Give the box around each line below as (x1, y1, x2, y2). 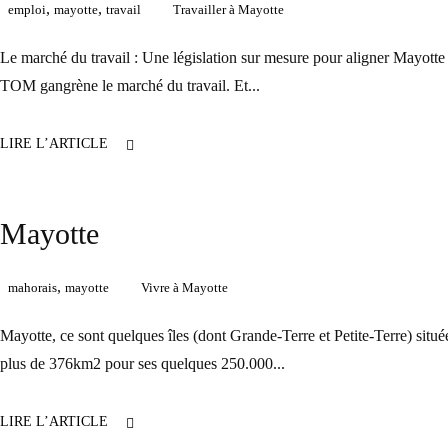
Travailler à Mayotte (173, 2, 284, 17)
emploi (8, 2, 46, 17)
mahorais (8, 280, 57, 295)
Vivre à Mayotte (141, 280, 228, 295)
